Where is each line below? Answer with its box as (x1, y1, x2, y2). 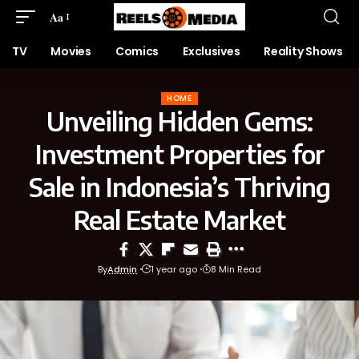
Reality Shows (264, 43, 343, 59)
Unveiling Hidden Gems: (46, 105, 313, 137)
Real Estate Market (74, 204, 285, 236)
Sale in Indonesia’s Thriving (29, 171, 330, 203)
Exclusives (183, 43, 240, 59)
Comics (115, 43, 159, 59)
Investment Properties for (34, 138, 325, 170)
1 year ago (151, 263, 197, 276)
